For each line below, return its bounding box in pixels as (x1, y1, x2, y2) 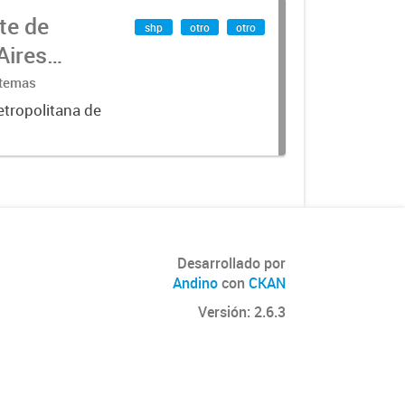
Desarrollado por (177, 253, 286, 273)
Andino (173, 273, 218, 293)
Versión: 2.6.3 (198, 302, 286, 322)
